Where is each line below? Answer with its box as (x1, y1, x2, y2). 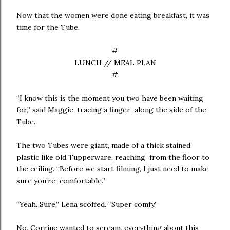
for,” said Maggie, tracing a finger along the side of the (16, 105, 206, 114)
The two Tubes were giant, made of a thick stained (16, 141, 190, 150)
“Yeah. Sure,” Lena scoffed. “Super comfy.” (16, 200, 160, 209)
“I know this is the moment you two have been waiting (16, 93, 203, 103)
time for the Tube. (16, 23, 80, 32)
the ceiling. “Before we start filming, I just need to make (16, 164, 209, 174)
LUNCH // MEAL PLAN (74, 58, 156, 67)
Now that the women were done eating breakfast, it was (16, 11, 209, 20)
